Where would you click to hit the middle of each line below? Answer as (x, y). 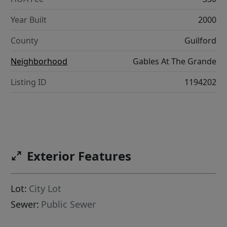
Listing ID (29, 82)
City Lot (45, 188)
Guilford (200, 41)
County (25, 41)
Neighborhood (39, 62)
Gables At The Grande (174, 62)
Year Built (29, 20)
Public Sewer (69, 204)
